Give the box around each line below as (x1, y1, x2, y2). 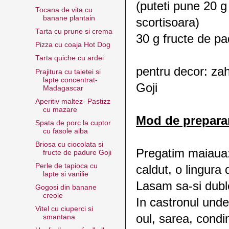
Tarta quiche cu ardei (35, 54, 104, 62)
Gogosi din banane (35, 184, 97, 192)
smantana (42, 213, 75, 221)
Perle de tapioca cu (35, 162, 98, 170)
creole (42, 192, 63, 200)
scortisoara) (136, 15, 199, 29)
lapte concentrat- (42, 76, 98, 84)
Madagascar (42, 84, 83, 92)
